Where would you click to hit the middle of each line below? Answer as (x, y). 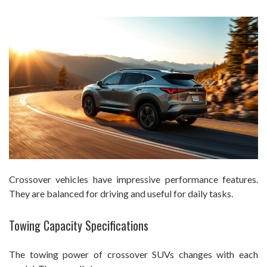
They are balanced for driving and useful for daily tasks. (121, 194)
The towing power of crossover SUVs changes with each (133, 254)
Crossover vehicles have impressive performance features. (133, 179)
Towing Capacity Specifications (79, 226)
